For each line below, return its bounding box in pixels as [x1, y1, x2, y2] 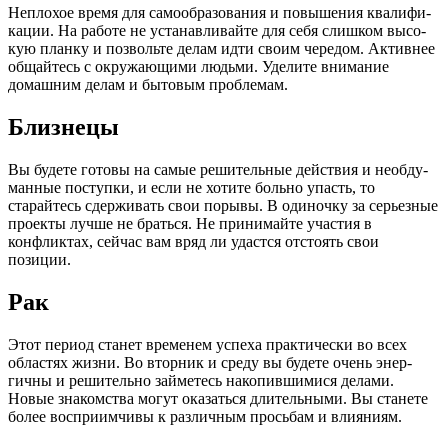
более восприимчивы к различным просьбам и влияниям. [8, 408, 402, 426]
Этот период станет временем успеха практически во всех [8, 336, 407, 354]
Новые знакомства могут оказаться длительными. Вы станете [8, 390, 428, 408]
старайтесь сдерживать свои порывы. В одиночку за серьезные [8, 197, 438, 215]
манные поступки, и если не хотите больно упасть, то [8, 179, 375, 197]
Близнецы [8, 114, 119, 141]
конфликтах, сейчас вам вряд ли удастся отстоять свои [8, 233, 379, 251]
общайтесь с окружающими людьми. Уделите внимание [8, 58, 389, 76]
